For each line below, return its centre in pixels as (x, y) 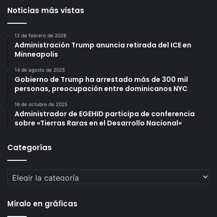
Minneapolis (36, 54)
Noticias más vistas (46, 10)
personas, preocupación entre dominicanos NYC (101, 88)
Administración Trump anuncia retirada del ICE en (103, 45)
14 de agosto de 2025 (40, 70)
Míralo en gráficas (42, 203)
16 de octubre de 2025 (41, 104)
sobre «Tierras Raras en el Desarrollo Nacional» (98, 123)
